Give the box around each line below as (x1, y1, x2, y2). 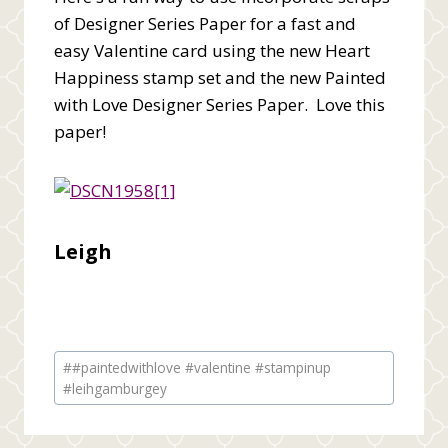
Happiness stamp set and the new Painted (54, 65, 386, 89)
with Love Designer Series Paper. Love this (54, 92, 385, 116)
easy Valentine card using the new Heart (54, 38, 370, 62)
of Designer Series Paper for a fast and (54, 11, 356, 35)
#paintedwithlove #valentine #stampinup (72, 357, 332, 377)
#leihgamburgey (63, 378, 168, 398)
